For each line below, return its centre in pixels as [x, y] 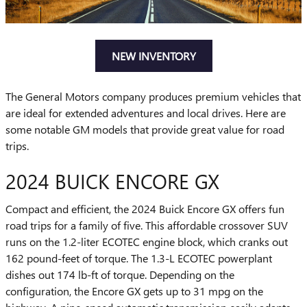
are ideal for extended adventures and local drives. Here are [146, 113]
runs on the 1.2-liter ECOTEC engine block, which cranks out [147, 241]
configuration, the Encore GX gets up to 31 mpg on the [134, 291]
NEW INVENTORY [153, 56]
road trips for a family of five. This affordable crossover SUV [147, 225]
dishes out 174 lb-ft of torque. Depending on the [120, 274]
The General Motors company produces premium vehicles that [153, 97]
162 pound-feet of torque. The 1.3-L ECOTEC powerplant [139, 258]
